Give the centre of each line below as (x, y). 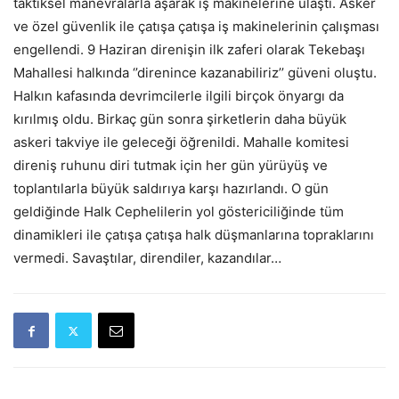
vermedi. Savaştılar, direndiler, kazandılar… (147, 258)
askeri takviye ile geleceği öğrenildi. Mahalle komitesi (181, 142)
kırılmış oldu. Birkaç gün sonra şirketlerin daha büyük (180, 119)
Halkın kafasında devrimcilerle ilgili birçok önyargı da (179, 96)
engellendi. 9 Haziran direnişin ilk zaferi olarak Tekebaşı (189, 49)
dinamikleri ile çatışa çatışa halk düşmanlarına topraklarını (194, 235)
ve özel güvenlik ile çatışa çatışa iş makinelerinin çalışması (196, 26)
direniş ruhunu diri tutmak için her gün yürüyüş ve (171, 165)
